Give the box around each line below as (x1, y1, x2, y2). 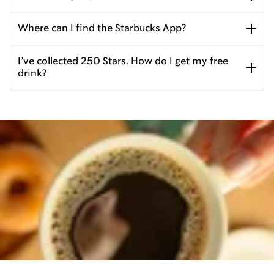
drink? (18, 69, 46, 79)
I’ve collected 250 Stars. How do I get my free (18, 57, 228, 67)
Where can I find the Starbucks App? (18, 24, 186, 34)
